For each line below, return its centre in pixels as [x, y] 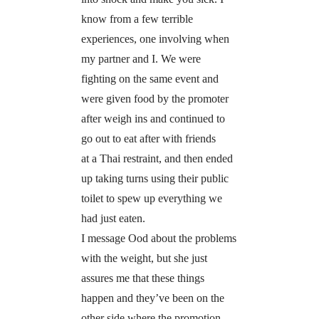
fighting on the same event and [150, 78]
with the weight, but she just [144, 258]
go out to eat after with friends [148, 138]
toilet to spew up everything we [151, 198]
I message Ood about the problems [158, 238]
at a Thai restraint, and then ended [157, 158]
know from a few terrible [137, 19]
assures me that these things [142, 278]
